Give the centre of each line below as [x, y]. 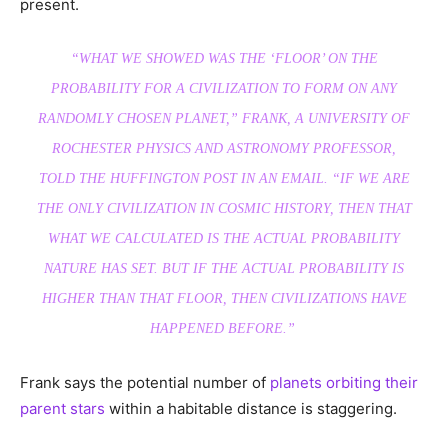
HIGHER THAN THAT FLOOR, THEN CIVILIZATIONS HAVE [224, 299]
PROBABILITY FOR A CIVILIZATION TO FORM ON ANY [224, 89]
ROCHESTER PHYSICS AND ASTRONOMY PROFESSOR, [224, 149]
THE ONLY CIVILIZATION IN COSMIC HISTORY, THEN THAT [224, 209]
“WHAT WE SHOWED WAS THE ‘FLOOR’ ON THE [224, 59]
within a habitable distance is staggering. [251, 409]
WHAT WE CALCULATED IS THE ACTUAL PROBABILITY [224, 239]
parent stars [62, 409]
